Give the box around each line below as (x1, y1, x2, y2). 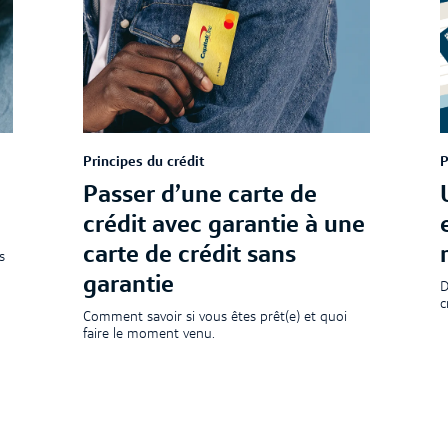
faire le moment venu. (82, 326, 215, 341)
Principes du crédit (82, 155, 205, 170)
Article (82, 400, 125, 416)
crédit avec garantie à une (82, 214, 365, 239)
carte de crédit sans (82, 244, 296, 269)
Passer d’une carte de (82, 184, 317, 209)
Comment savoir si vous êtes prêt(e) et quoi (82, 309, 347, 324)
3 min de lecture (136, 400, 243, 416)
